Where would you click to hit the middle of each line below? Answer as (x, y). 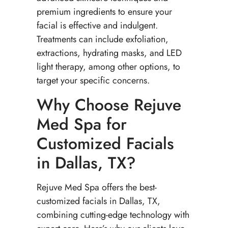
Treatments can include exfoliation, (102, 39)
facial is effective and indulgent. (97, 26)
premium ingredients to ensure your (104, 12)
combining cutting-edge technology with (113, 215)
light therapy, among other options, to (108, 67)
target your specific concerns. (94, 81)
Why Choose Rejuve (109, 105)
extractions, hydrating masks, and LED (109, 53)
